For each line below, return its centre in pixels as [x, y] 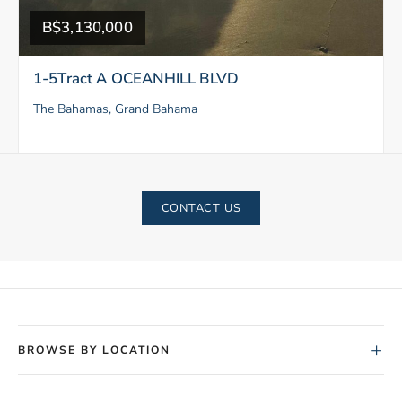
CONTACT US [201, 208]
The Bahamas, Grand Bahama [115, 109]
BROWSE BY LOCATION [94, 350]
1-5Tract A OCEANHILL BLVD [136, 78]
